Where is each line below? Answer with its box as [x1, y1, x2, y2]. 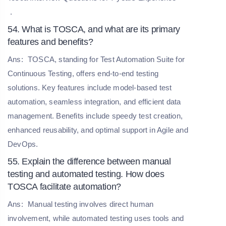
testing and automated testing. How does [8, 168, 164, 179]
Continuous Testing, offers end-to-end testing [8, 69, 158, 78]
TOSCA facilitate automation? [8, 181, 121, 192]
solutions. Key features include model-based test [8, 83, 172, 92]
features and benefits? [8, 36, 93, 47]
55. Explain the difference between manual [8, 156, 171, 166]
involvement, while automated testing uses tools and [8, 213, 184, 222]
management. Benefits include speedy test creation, [8, 111, 183, 120]
